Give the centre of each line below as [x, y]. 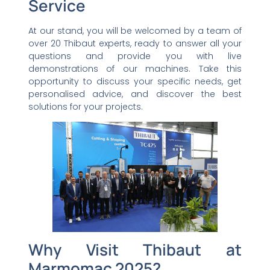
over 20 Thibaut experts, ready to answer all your [135, 43]
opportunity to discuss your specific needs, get [135, 81]
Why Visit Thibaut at [135, 250]
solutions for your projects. [85, 106]
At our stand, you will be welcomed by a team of [135, 30]
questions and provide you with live [135, 56]
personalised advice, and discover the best [135, 94]
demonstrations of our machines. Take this [135, 68]
